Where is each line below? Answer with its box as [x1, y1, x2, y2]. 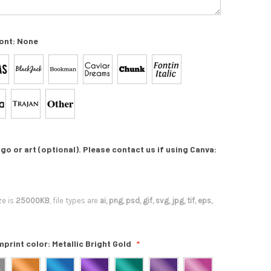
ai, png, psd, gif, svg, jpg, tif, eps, [100, 196, 212, 206]
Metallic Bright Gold [52, 238, 131, 249]
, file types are [50, 196, 100, 206]
